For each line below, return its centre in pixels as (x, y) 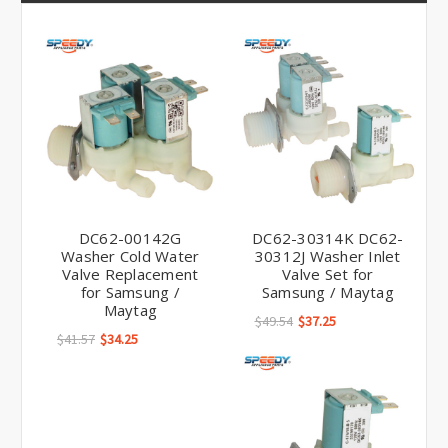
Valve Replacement (130, 274)
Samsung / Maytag (327, 292)
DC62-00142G (130, 238)
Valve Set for (328, 274)
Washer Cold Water (130, 256)
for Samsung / (130, 292)
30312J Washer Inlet (327, 256)
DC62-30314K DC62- (328, 238)
